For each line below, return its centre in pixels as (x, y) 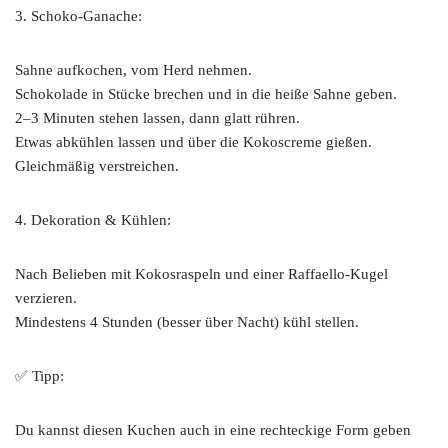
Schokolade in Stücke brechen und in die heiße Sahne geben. (206, 94)
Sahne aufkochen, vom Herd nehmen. (133, 70)
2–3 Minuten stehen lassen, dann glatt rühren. (157, 118)
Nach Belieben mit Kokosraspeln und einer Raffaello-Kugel (201, 274)
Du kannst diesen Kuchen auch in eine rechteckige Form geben (213, 430)
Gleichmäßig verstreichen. (97, 166)
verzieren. (46, 298)
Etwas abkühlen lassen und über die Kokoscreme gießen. (193, 142)
